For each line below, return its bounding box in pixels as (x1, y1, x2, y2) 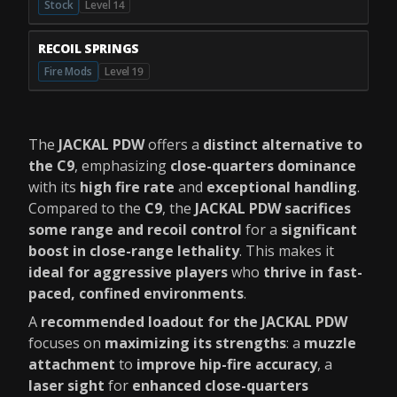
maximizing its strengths (105, 333, 286, 353)
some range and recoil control (28, 220, 242, 239)
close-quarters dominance (170, 156, 356, 175)
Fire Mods (44, 63, 92, 79)
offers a (144, 135, 203, 154)
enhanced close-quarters (132, 376, 308, 395)
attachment (28, 354, 115, 374)
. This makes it (239, 241, 334, 261)
